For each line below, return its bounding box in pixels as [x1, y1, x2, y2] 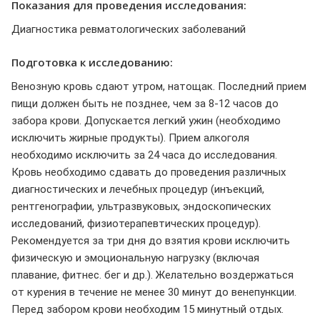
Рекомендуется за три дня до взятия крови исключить [11, 234, 290, 247]
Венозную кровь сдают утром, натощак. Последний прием [11, 80, 306, 93]
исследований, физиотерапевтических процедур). [11, 217, 261, 230]
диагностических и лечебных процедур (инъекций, [11, 183, 264, 196]
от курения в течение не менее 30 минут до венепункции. [11, 286, 296, 299]
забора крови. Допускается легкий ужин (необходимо [11, 114, 281, 127]
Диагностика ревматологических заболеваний [11, 23, 246, 36]
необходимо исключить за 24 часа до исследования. [11, 149, 277, 161]
